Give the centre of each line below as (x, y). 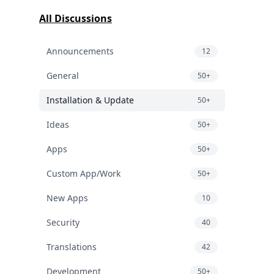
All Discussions (76, 18)
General (63, 76)
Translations (72, 247)
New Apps (67, 198)
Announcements (80, 51)
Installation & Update (90, 100)
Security (63, 222)
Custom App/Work (83, 173)
